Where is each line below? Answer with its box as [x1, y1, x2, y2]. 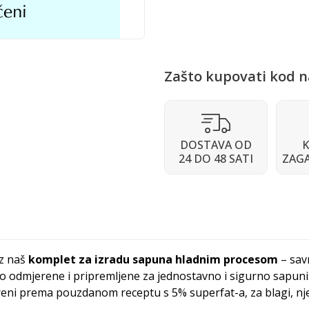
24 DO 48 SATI [179, 151, 254, 166]
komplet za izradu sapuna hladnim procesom [28, 252, 278, 267]
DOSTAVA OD [180, 137, 252, 152]
